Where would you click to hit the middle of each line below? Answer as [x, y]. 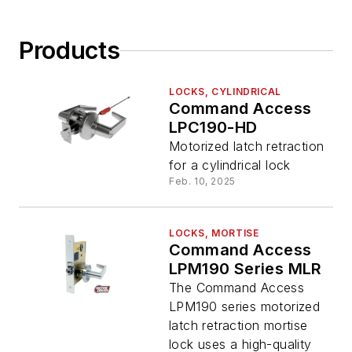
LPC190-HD [213, 128]
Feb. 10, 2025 [202, 181]
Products [70, 51]
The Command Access [237, 288]
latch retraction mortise [238, 326]
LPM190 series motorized [245, 307]
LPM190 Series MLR [246, 269]
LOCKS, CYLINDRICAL [225, 92]
